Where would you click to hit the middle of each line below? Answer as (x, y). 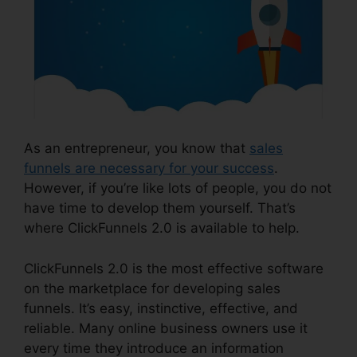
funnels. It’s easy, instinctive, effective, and (161, 308)
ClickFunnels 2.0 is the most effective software (174, 268)
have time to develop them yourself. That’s (160, 208)
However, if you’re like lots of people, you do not (178, 188)
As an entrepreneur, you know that (137, 149)
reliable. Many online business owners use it (166, 328)
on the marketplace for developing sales (152, 288)
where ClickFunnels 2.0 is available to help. (162, 228)
